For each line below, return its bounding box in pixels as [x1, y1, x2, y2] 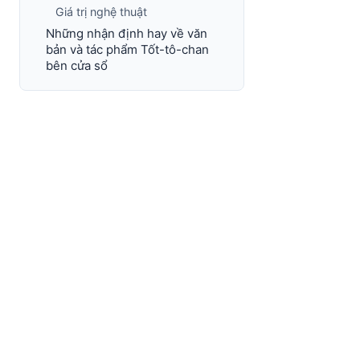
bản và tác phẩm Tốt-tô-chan [46, 42, 209, 57]
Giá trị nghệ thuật [55, 5, 147, 18]
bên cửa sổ [46, 58, 108, 73]
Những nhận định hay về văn [46, 26, 207, 41]
